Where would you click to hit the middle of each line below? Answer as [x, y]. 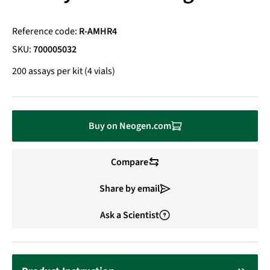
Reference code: [45, 31]
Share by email [130, 189]
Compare [130, 162]
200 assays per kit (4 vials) [64, 71]
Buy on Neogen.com [130, 126]
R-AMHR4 [98, 31]
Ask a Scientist [130, 215]
